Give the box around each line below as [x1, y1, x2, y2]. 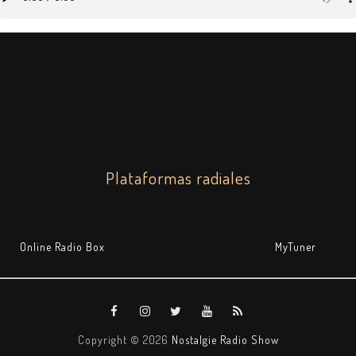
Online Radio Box [20, 239, 105, 253]
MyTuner [274, 239, 316, 253]
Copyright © [77, 332, 143, 346]
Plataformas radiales [105, 166, 251, 188]
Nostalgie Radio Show [171, 332, 279, 346]
